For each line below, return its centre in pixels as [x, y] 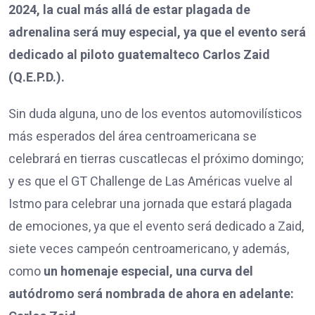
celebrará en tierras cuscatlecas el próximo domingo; [156, 159]
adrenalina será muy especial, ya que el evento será [157, 32]
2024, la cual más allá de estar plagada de [129, 10]
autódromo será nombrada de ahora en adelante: [151, 294]
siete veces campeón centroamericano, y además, [149, 249]
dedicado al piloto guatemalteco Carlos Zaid [139, 55]
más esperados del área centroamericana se [133, 136]
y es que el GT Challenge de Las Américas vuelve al [150, 181]
